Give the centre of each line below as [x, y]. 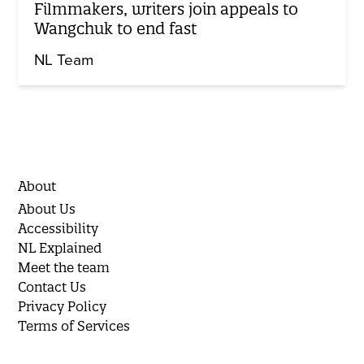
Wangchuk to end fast [116, 29]
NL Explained [60, 248]
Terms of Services [74, 326]
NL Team [64, 61]
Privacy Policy [63, 307]
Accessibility [58, 229]
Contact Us [52, 287]
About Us [47, 209]
